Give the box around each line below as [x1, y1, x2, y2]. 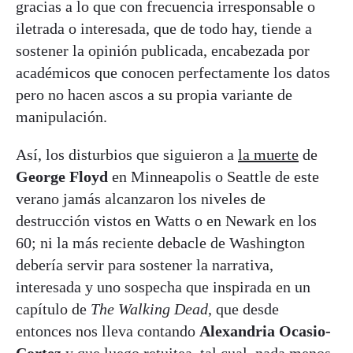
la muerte [238, 146, 299, 164]
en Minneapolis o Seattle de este [108, 168, 319, 186]
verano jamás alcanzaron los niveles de [16, 190, 266, 208]
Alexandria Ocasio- [199, 322, 331, 340]
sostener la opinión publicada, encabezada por [16, 42, 310, 60]
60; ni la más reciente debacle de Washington [16, 234, 305, 252]
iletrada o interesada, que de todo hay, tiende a [16, 20, 312, 38]
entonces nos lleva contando [16, 322, 199, 340]
